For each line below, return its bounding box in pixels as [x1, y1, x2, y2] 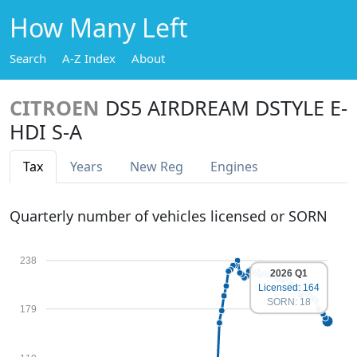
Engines [210, 158, 258, 175]
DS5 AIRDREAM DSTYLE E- [105, 94, 347, 121]
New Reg [130, 158, 183, 175]
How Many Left [10, 10, 188, 45]
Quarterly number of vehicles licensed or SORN [10, 206, 328, 226]
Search [10, 50, 46, 66]
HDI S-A [10, 118, 82, 145]
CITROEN [10, 94, 100, 121]
